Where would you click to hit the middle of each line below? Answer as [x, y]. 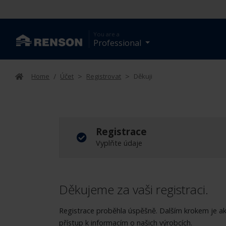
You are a [106, 34]
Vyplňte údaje [119, 143]
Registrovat [104, 76]
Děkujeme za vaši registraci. [134, 189]
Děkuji [143, 76]
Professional [118, 43]
